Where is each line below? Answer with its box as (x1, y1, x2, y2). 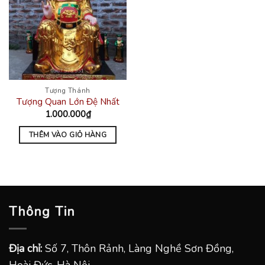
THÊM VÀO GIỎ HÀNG (28, 130, 107, 140)
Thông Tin (9, 203, 75, 221)
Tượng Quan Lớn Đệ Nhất (16, 96, 119, 108)
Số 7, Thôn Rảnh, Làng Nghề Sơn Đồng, (42, 241, 234, 256)
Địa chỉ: (9, 241, 42, 256)
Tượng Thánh (45, 85, 91, 95)
